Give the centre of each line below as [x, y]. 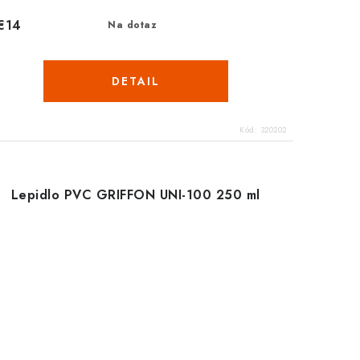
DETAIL [135, 82]
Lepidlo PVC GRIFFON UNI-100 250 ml [135, 195]
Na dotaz [133, 25]
